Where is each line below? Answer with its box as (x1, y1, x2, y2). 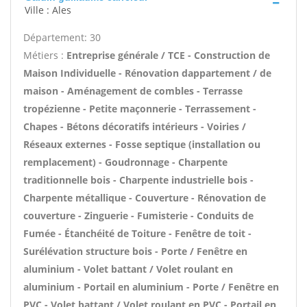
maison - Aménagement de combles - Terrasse (23, 84, 243, 97)
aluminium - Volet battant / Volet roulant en (23, 262, 233, 275)
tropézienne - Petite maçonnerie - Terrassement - (23, 102, 256, 115)
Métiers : (23, 49, 66, 62)
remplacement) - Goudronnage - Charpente (23, 156, 228, 169)
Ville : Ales (25, 3, 71, 16)
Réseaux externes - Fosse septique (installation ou (23, 138, 260, 151)
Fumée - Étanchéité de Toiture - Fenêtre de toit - (23, 227, 251, 240)
